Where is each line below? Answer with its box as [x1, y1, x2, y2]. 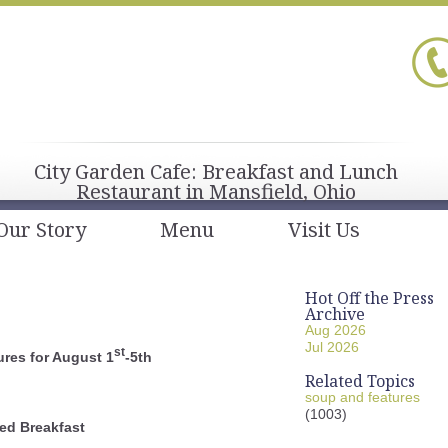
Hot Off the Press [305, 287, 434, 309]
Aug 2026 [305, 322, 366, 338]
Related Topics [305, 370, 415, 392]
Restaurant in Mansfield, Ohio [76, 178, 356, 205]
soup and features [305, 389, 420, 405]
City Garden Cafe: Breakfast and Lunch [34, 158, 398, 185]
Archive [305, 303, 365, 325]
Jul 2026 [305, 339, 359, 355]
